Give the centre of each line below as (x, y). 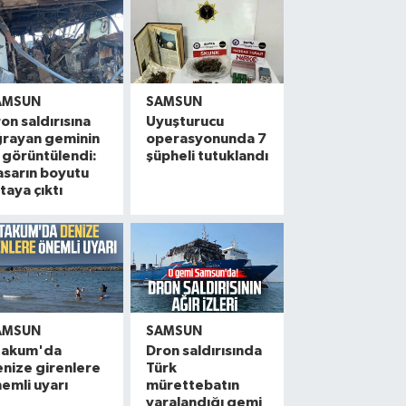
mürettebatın (193, 386)
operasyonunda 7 (207, 139)
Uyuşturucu (185, 122)
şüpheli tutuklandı (208, 156)
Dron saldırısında (204, 351)
